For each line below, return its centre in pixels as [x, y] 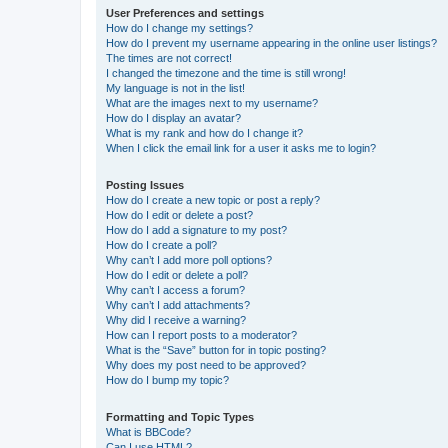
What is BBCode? [148, 432]
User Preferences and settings [185, 13]
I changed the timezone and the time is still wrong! [226, 73]
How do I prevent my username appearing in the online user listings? [271, 43]
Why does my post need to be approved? [206, 365]
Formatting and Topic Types [180, 417]
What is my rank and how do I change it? [204, 133]
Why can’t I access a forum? [175, 290]
